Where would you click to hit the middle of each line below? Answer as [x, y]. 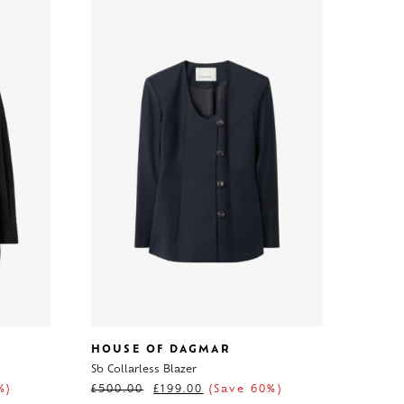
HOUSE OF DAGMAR [161, 351]
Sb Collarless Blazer [143, 371]
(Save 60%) [243, 390]
